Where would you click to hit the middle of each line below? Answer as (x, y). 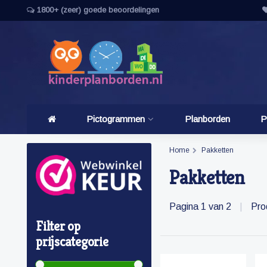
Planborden (207, 119)
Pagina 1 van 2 (201, 207)
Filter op (58, 226)
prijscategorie (72, 242)
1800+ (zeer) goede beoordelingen (97, 10)
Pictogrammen (116, 119)
